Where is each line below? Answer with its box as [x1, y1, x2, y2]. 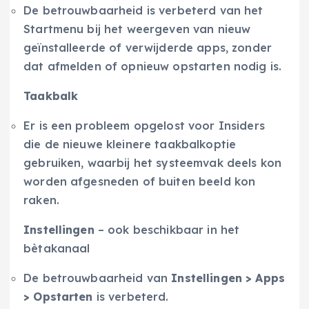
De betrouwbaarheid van [23, 271, 172, 286]
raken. [23, 193, 59, 208]
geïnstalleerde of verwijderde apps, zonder [23, 41, 272, 55]
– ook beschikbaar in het [94, 223, 240, 237]
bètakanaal [23, 241, 90, 256]
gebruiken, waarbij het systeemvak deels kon [23, 156, 282, 170]
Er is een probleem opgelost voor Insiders [23, 119, 265, 133]
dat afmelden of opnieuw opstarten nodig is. [23, 59, 282, 74]
